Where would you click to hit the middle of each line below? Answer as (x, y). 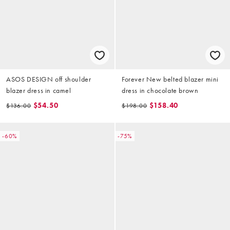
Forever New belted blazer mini (170, 79)
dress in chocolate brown (160, 90)
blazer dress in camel (39, 90)
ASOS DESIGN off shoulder (49, 79)
